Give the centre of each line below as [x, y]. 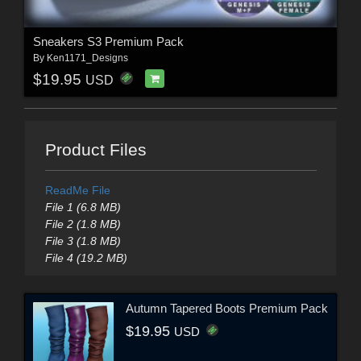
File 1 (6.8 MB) [83, 207]
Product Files [95, 150]
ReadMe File [77, 191]
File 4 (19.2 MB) [86, 258]
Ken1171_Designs [87, 58]
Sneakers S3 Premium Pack [108, 42]
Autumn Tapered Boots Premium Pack [227, 308]
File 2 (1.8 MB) [83, 224]
